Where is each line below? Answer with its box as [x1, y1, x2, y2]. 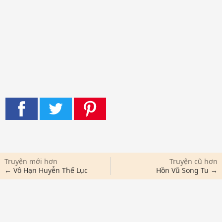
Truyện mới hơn [4, 156, 57, 166]
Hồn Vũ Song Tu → [156, 165, 218, 175]
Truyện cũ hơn [169, 156, 218, 166]
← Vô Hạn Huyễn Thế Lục [4, 165, 88, 175]
